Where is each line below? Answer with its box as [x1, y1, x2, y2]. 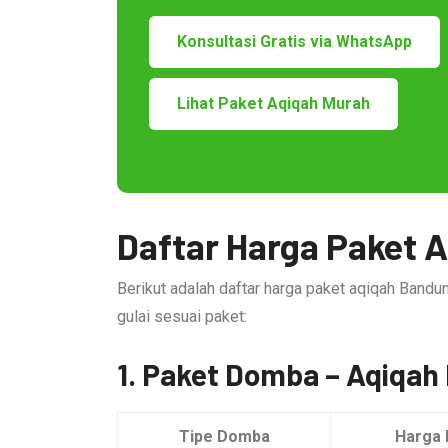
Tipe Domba [178, 426, 270, 446]
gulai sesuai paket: [117, 306, 247, 326]
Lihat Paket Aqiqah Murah [177, 93, 370, 113]
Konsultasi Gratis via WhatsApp [177, 31, 412, 51]
